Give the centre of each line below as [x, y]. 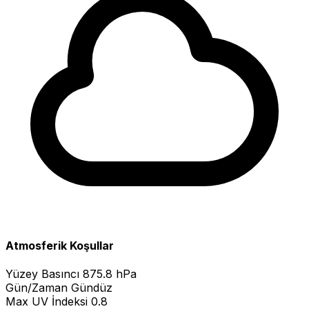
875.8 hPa [110, 274]
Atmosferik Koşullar [60, 246]
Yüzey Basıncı [42, 274]
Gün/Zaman [37, 288]
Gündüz [92, 288]
